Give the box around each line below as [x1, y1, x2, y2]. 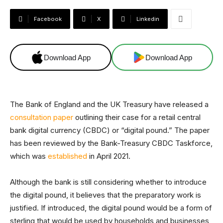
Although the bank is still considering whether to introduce [10, 177, 207, 187]
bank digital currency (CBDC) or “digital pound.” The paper [10, 125, 210, 135]
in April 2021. [87, 151, 130, 161]
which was [10, 151, 48, 161]
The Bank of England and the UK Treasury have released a [10, 100, 209, 109]
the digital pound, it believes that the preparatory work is [10, 190, 201, 200]
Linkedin [136, 15, 159, 22]
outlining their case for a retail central [73, 112, 201, 122]
